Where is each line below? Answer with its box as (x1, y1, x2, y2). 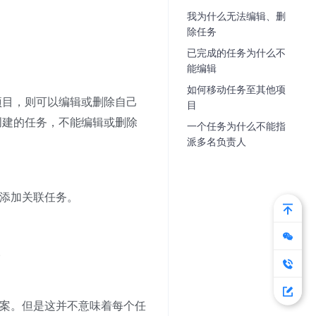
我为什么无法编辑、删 (187, 11, 286, 22)
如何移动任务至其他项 (187, 84, 286, 95)
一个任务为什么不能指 (187, 121, 286, 132)
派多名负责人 (187, 136, 247, 147)
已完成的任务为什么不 (187, 47, 286, 59)
